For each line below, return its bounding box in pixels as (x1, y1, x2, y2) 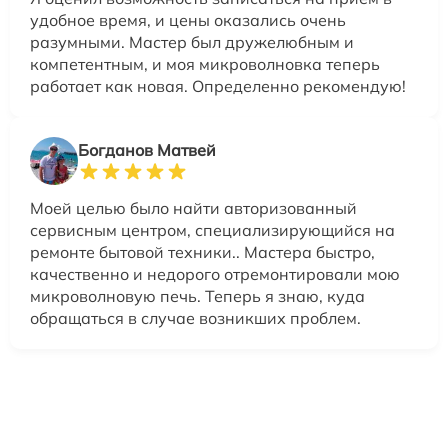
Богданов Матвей (78, 139, 216, 160)
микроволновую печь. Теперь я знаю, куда (30, 285, 365, 306)
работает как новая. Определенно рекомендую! (30, 75, 406, 96)
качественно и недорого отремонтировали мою (30, 263, 400, 284)
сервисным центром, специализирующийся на (30, 219, 395, 240)
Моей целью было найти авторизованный (30, 197, 357, 218)
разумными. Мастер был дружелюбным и (30, 31, 354, 52)
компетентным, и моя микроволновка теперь (30, 53, 380, 74)
